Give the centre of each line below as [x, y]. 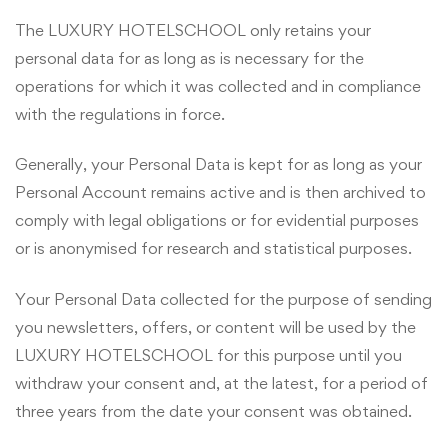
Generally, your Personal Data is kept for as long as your [218, 164]
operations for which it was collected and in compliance [218, 85]
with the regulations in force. [120, 113]
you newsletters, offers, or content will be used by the [215, 326]
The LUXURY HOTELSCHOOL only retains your [193, 29]
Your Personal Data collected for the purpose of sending [223, 298]
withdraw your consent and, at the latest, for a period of [221, 382]
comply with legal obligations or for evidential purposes [217, 220]
